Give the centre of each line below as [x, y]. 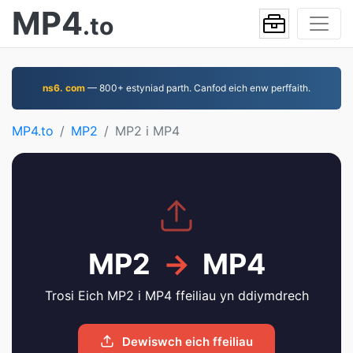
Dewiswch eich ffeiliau [186, 342]
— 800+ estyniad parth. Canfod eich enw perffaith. [198, 88]
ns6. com [64, 88]
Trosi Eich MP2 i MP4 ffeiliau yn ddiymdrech [176, 295]
